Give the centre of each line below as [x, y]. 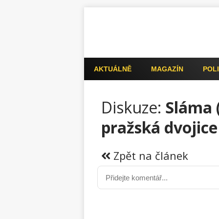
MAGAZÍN [167, 69]
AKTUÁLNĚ [113, 69]
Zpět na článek [149, 155]
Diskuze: [131, 107]
